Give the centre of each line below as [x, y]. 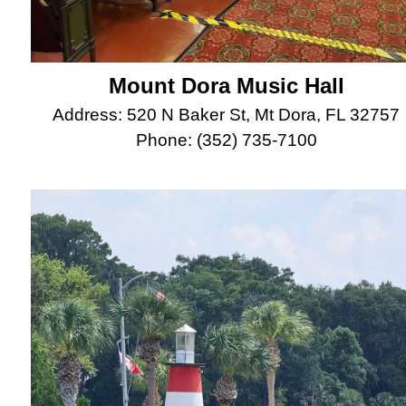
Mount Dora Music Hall [227, 86]
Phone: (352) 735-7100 [227, 140]
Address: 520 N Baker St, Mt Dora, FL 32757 [227, 115]
